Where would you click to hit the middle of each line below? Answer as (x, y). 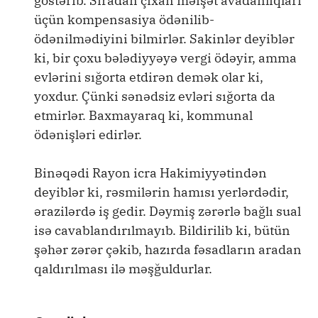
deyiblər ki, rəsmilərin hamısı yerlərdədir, (161, 192)
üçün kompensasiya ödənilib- (124, 20)
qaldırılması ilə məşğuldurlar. (123, 269)
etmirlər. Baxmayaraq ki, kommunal (143, 116)
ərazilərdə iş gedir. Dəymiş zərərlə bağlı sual (168, 212)
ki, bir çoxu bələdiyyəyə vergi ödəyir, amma (165, 58)
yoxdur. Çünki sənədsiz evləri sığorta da (155, 97)
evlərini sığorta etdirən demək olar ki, (149, 77)
